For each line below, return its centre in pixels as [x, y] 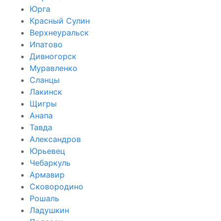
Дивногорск [53, 56]
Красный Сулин [60, 20]
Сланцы [45, 80]
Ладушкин [49, 210]
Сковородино [56, 186]
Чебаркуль [50, 163]
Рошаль [44, 198]
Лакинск [46, 92]
